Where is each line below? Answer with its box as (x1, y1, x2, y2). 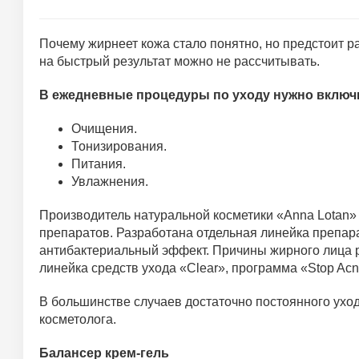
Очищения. (71, 122, 137, 135)
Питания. (71, 157, 126, 171)
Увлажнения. (71, 175, 148, 188)
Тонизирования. (71, 139, 167, 153)
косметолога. (39, 313, 116, 326)
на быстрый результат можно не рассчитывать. (39, 54, 320, 68)
